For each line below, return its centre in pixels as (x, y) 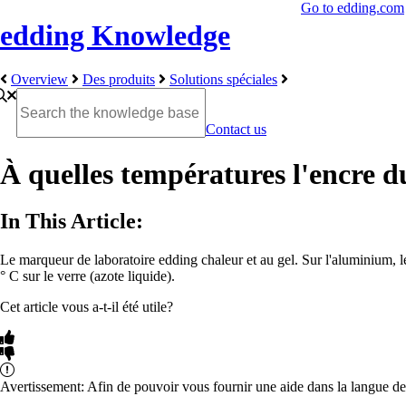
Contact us (236, 130)
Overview (39, 79)
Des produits (119, 79)
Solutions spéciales (223, 79)
